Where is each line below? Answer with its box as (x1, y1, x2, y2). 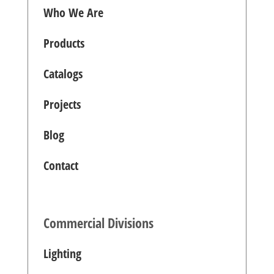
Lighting (43, 245, 81, 262)
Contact (43, 157, 78, 174)
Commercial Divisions (43, 213, 154, 232)
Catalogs (43, 65, 83, 82)
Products (43, 34, 84, 51)
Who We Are (43, 4, 103, 21)
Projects (43, 95, 81, 113)
